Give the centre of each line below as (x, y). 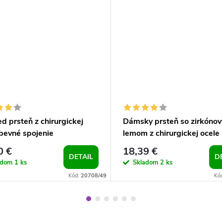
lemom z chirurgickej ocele (171, 133)
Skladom (146, 163)
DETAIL (81, 157)
